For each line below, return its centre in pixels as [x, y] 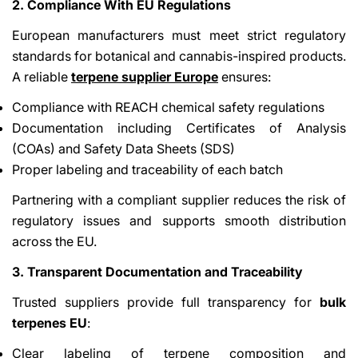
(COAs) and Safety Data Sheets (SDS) [123, 148]
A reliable [42, 76]
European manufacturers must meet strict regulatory [179, 35]
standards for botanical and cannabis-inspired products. [179, 56]
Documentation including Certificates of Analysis [179, 127]
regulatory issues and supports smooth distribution [179, 220]
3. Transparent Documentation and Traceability [157, 271]
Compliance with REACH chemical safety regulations [168, 107]
